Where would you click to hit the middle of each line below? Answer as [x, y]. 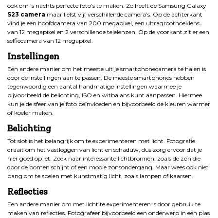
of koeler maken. [30, 112]
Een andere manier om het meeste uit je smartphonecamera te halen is [107, 69]
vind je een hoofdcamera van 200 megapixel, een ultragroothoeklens [103, 23]
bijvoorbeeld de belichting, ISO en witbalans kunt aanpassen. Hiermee [105, 95]
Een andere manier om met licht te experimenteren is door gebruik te [104, 204]
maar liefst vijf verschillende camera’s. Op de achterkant [125, 14]
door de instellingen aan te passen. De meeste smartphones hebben [101, 77]
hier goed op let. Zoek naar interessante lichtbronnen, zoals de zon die [104, 158]
